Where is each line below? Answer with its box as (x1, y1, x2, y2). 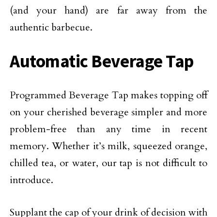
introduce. (10, 173, 53, 186)
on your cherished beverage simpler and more (10, 106, 207, 119)
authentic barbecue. (10, 21, 93, 34)
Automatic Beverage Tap (10, 50, 194, 72)
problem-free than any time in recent (10, 123, 207, 136)
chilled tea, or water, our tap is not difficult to (10, 156, 207, 170)
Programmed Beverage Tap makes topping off (10, 89, 207, 102)
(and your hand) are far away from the (10, 4, 207, 17)
